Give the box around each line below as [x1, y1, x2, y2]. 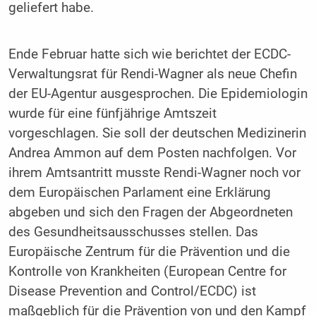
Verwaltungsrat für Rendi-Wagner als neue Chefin [8, 66, 297, 82]
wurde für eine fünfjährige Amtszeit [8, 105, 217, 121]
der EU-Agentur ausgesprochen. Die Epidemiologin [8, 85, 308, 102]
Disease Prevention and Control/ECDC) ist [8, 283, 256, 299]
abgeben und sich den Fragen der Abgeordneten [8, 204, 293, 220]
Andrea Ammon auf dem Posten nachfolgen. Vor [8, 145, 296, 161]
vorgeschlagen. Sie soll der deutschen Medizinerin [8, 125, 306, 141]
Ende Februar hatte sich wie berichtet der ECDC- [8, 46, 291, 62]
